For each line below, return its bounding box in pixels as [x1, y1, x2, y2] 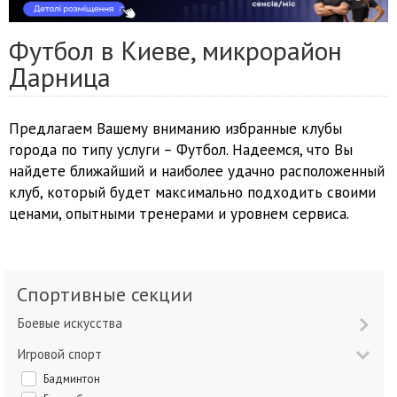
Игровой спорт [26, 346, 102, 363]
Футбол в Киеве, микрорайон [9, 33, 342, 68]
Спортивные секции [27, 282, 193, 307]
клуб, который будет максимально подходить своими [9, 183, 376, 203]
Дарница [9, 59, 111, 95]
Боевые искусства [25, 315, 122, 332]
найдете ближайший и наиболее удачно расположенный [9, 161, 385, 182]
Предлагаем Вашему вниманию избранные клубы [9, 119, 342, 139]
